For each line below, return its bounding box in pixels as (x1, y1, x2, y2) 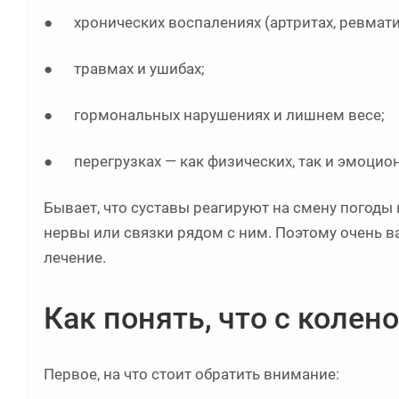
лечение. (44, 248, 106, 267)
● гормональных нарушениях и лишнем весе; (44, 106, 385, 125)
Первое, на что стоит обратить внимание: (44, 365, 339, 384)
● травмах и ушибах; (44, 60, 205, 78)
